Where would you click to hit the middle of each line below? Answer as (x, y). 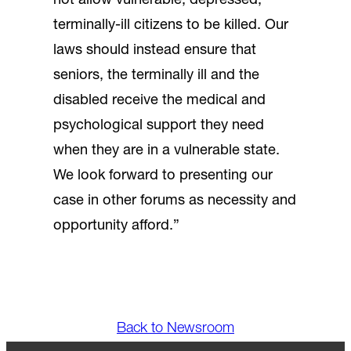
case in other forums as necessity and (175, 201)
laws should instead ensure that (155, 51)
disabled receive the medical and (159, 101)
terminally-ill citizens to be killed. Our (171, 26)
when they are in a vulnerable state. (166, 151)
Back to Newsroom (175, 328)
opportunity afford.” (116, 226)
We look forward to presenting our (163, 176)
